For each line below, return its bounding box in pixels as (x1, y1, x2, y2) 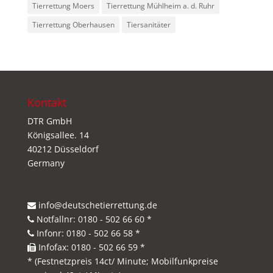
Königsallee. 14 (27, 129, 89, 141)
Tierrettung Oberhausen (32, 19, 115, 30)
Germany (27, 157, 65, 169)
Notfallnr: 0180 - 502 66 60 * (34, 213, 152, 225)
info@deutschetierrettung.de (35, 199, 157, 211)
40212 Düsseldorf (27, 143, 99, 155)
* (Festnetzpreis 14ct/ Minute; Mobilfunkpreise (27, 255, 218, 268)
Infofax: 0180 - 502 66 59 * (35, 241, 145, 253)
